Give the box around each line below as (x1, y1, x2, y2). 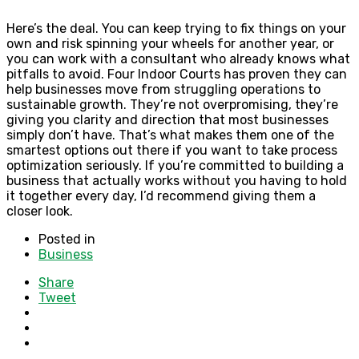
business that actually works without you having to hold (6, 172, 347, 188)
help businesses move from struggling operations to (6, 81, 321, 97)
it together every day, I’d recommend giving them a (6, 188, 316, 204)
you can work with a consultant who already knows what (6, 50, 350, 67)
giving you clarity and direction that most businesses (6, 111, 329, 127)
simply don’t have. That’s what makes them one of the (6, 127, 334, 143)
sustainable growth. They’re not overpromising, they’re (6, 96, 338, 112)
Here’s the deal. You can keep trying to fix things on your (6, 20, 346, 36)
